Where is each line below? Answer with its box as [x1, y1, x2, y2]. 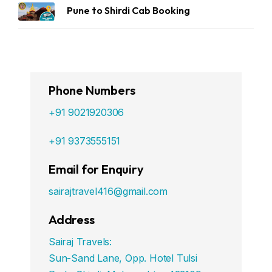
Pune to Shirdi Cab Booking [67, 4, 190, 16]
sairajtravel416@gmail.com [49, 185, 168, 197]
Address [49, 212, 95, 227]
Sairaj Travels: [49, 236, 112, 248]
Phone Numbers [49, 83, 135, 98]
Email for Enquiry [49, 161, 144, 177]
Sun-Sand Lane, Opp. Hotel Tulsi [49, 252, 197, 264]
